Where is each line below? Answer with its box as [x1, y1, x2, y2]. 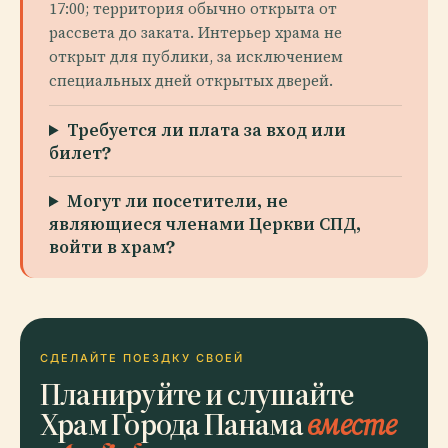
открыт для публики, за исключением [49, 46, 343, 67]
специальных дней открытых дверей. [49, 70, 333, 91]
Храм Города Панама [40, 404, 308, 443]
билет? [49, 142, 111, 163]
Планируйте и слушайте [40, 374, 355, 413]
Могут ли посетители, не [67, 190, 289, 211]
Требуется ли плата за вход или [67, 119, 347, 140]
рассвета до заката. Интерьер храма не [49, 22, 342, 43]
